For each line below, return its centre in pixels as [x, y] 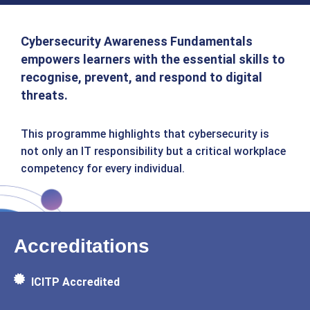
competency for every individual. [103, 168]
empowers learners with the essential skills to [153, 59]
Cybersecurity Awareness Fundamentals [137, 41]
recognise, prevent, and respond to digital [142, 77]
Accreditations [82, 246]
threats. [44, 95]
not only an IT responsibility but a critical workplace [153, 151]
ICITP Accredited [75, 282]
